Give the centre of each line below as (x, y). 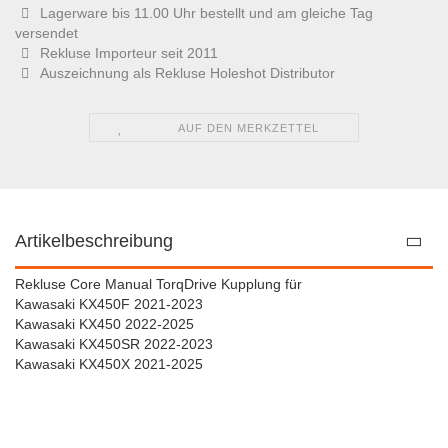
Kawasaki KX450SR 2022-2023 (114, 344)
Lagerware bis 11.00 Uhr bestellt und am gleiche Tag (206, 13)
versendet (46, 33)
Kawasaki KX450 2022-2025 (104, 324)
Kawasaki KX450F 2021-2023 (109, 304)
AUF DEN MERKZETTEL (249, 128)
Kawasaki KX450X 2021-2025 (109, 364)
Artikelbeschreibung (94, 241)
